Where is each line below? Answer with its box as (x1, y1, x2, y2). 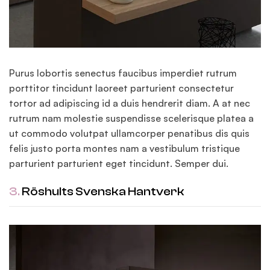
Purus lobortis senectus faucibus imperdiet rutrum (9, 67, 237, 80)
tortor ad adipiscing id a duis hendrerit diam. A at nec (9, 97, 250, 110)
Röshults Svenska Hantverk (20, 184, 184, 199)
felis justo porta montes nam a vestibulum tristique (9, 142, 240, 155)
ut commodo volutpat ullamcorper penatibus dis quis (9, 127, 250, 140)
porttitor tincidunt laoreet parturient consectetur (9, 82, 234, 95)
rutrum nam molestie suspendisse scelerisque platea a (9, 112, 254, 125)
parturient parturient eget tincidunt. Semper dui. (9, 157, 228, 170)
